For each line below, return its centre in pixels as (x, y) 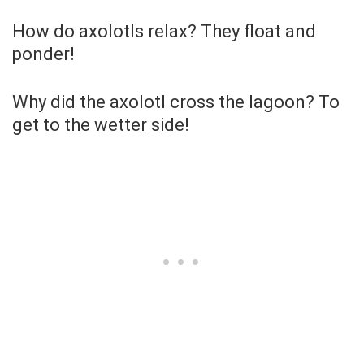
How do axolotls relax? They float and (164, 31)
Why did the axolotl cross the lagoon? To (176, 102)
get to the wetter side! (101, 124)
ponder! (43, 54)
